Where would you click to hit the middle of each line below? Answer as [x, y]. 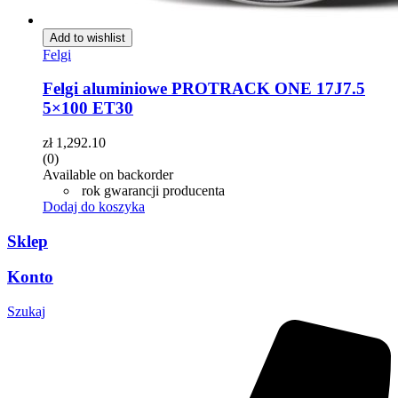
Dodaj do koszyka [94, 206]
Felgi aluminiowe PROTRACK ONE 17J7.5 [204, 89]
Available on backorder [108, 174]
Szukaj [26, 312]
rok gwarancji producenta [151, 190]
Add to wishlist [88, 37]
